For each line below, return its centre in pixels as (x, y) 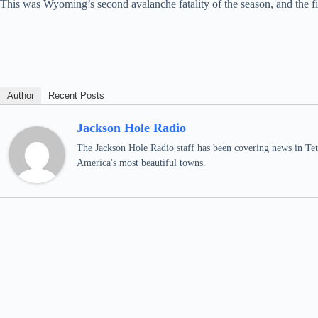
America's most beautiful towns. (141, 163)
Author (21, 95)
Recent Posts (76, 95)
